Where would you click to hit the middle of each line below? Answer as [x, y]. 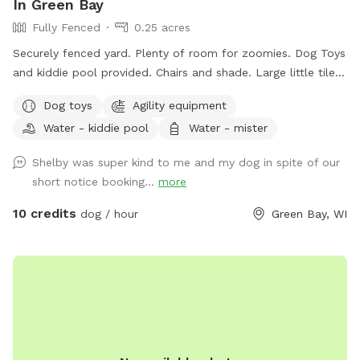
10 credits [45, 214]
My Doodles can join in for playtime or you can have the [166, 111]
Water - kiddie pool [96, 127]
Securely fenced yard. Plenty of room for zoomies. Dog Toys [179, 53]
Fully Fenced [66, 28]
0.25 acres [162, 28]
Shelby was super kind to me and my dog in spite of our [186, 163]
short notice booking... [95, 182]
